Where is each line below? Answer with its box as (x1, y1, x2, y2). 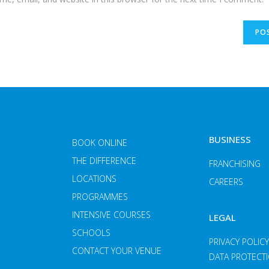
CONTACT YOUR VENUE (72, 245, 162, 257)
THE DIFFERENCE (72, 155, 136, 167)
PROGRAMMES (72, 191, 128, 203)
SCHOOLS (72, 227, 110, 239)
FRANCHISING (209, 158, 261, 170)
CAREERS (209, 176, 243, 188)
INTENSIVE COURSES (72, 209, 151, 221)
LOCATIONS (72, 173, 116, 185)
